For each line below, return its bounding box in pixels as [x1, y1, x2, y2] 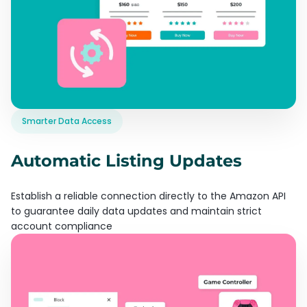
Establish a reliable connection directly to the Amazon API [11, 188, 286, 203]
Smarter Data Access [22, 114, 112, 127]
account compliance [11, 219, 112, 233]
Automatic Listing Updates [11, 150, 242, 171]
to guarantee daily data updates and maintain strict [11, 204, 262, 218]
